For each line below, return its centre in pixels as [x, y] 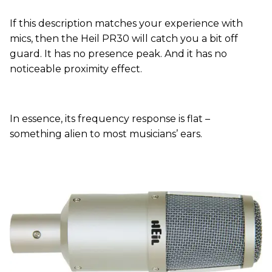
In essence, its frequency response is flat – [110, 118]
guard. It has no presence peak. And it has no [118, 53]
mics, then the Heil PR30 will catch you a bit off [124, 38]
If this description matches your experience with [126, 23]
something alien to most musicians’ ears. [106, 134]
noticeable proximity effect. [76, 69]
